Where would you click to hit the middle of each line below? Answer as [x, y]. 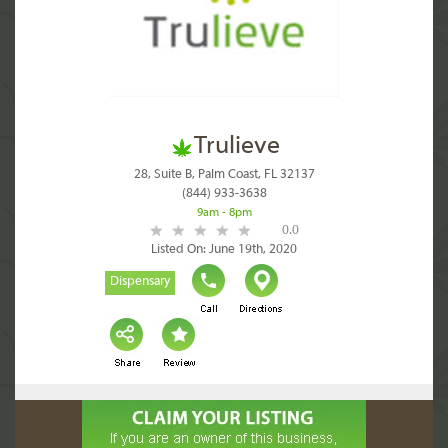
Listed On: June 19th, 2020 [224, 250]
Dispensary [140, 282]
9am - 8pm [224, 213]
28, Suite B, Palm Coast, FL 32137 [224, 175]
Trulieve [236, 147]
